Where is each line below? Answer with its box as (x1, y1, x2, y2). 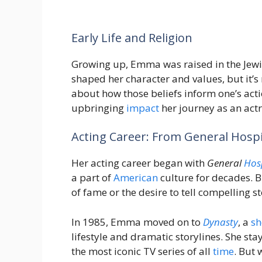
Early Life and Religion (71, 29, 192, 46)
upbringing (71, 101, 126, 115)
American (113, 171, 158, 185)
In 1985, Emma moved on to (71, 215, 203, 229)
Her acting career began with (71, 156, 207, 170)
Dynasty (203, 215, 238, 229)
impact (126, 101, 159, 115)
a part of (71, 171, 113, 185)
